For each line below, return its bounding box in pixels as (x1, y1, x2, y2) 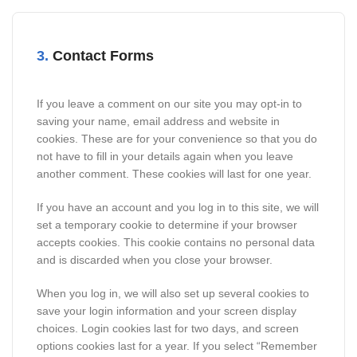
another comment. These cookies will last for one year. (37, 167, 312, 180)
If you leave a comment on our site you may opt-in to (37, 97, 302, 110)
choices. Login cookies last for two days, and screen (37, 322, 299, 335)
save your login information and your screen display (37, 304, 296, 317)
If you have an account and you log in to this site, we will (37, 201, 319, 214)
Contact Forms (49, 48, 154, 64)
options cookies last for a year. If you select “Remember (37, 339, 317, 352)
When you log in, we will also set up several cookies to (37, 287, 309, 300)
